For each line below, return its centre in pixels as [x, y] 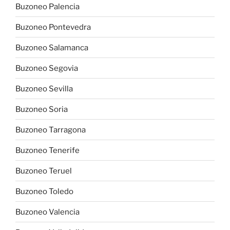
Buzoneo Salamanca [52, 47]
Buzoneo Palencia [47, 6]
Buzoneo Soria [42, 109]
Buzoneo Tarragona [51, 130]
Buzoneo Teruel [44, 171]
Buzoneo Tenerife [47, 150]
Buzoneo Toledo [44, 191]
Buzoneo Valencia [47, 212]
